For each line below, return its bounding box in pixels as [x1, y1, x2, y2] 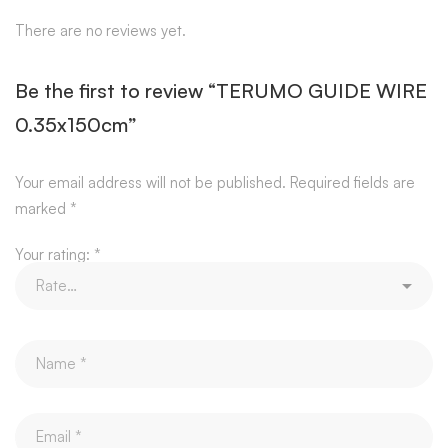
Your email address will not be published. [15, 172, 286, 192]
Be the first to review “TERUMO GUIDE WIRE [15, 77, 427, 103]
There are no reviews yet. [15, 20, 186, 40]
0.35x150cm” [15, 111, 137, 137]
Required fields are [290, 172, 415, 192]
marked [15, 198, 70, 218]
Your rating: [15, 244, 94, 264]
